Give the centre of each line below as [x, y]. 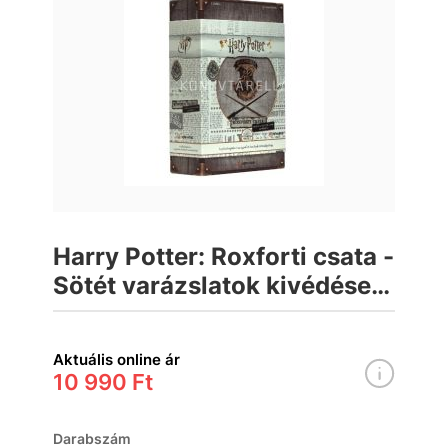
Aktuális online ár [116, 359]
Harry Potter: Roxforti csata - [223, 256]
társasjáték [118, 314]
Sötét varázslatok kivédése [212, 285]
